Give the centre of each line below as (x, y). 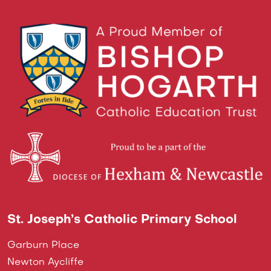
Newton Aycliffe (45, 263)
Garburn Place (43, 246)
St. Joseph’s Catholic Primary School (122, 220)
